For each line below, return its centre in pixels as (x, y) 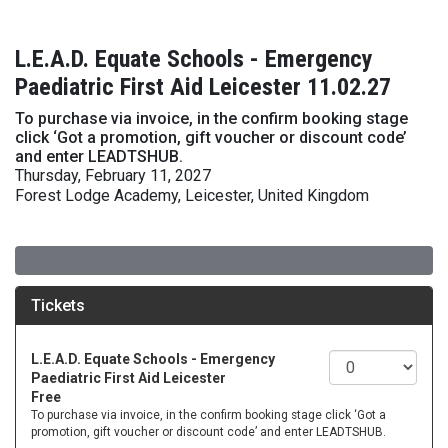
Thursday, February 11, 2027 (113, 175)
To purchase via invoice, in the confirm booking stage (211, 118)
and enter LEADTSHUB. (99, 156)
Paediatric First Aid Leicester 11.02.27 (203, 87)
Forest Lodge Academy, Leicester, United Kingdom (192, 195)
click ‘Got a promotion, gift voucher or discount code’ (211, 137)
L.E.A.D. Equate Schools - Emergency (194, 59)
